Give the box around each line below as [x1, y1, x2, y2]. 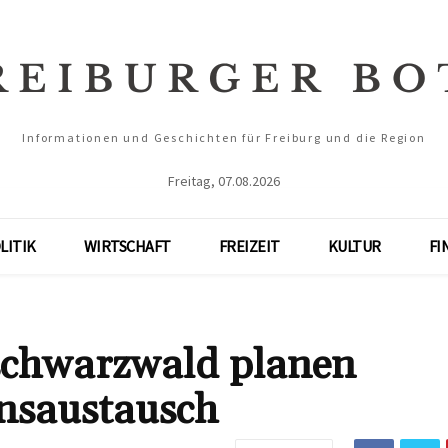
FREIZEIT [218, 236, 280, 256]
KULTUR [327, 236, 381, 256]
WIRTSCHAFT [83, 236, 171, 256]
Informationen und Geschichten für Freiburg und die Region [22, 130, 426, 145]
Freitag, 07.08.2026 [168, 172, 280, 190]
